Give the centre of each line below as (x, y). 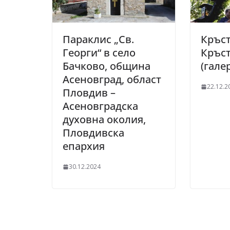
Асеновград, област (112, 80)
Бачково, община (107, 66)
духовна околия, (104, 120)
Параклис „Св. (98, 40)
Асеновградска (100, 106)
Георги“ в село (99, 53)
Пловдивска (93, 133)
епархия (84, 146)
